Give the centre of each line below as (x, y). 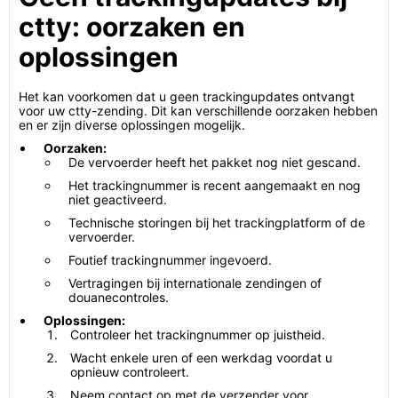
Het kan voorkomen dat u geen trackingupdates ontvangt (187, 96)
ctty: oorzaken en (132, 27)
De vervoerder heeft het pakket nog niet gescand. (215, 162)
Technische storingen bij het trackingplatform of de (217, 223)
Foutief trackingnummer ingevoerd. (170, 260)
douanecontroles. (119, 297)
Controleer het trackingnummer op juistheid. (198, 334)
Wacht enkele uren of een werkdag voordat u (201, 358)
